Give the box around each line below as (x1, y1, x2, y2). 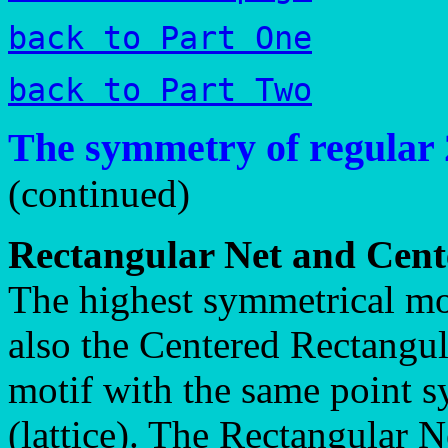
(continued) (8, 172, 190, 215)
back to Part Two (8, 72, 312, 108)
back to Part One (8, 20, 312, 56)
